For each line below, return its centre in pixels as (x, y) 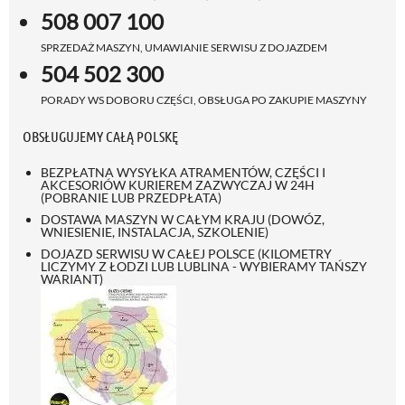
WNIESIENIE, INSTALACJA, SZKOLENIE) (155, 231)
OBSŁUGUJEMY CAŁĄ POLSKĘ (100, 136)
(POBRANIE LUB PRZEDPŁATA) (131, 197)
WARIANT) (72, 278)
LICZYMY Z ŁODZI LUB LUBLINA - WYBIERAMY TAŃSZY (204, 266)
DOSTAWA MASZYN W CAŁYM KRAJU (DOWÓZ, (183, 219)
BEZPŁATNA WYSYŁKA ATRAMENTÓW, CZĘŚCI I (183, 172)
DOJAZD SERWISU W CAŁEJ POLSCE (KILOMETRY (186, 253)
